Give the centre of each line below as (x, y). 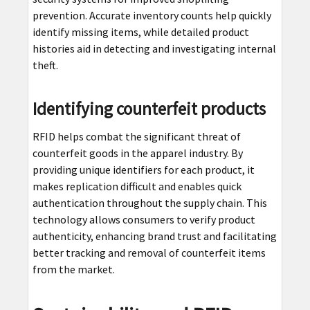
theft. (45, 65)
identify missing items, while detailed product (140, 31)
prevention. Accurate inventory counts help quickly (152, 15)
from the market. (73, 269)
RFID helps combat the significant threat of (136, 136)
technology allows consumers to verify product (144, 219)
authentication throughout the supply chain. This (149, 202)
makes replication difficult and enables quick (137, 186)
